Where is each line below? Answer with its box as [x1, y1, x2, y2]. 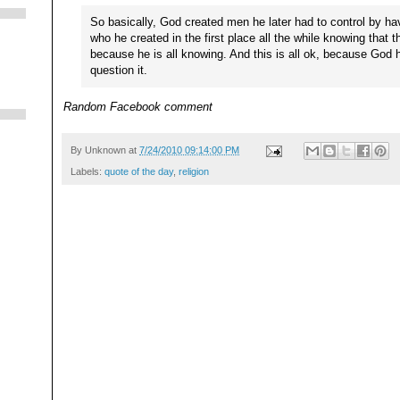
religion [179, 166, 209, 178]
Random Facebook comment [63, 100, 212, 114]
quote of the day [104, 166, 173, 178]
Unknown [85, 145, 126, 156]
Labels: [71, 166, 104, 178]
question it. [90, 62, 147, 77]
